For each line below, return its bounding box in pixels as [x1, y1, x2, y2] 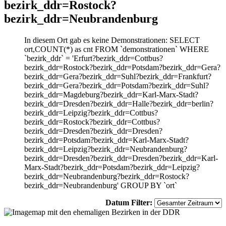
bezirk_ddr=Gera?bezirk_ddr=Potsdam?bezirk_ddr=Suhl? [24, 81, 209, 90]
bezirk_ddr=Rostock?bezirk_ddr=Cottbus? [24, 118, 160, 127]
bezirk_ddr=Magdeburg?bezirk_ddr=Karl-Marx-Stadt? [24, 90, 198, 99]
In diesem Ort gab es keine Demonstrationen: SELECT [24, 36, 200, 45]
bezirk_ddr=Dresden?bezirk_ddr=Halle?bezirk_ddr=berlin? [24, 99, 213, 108]
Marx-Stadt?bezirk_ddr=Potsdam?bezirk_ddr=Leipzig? [24, 163, 200, 172]
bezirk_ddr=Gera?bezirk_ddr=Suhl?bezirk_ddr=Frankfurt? [24, 72, 211, 81]
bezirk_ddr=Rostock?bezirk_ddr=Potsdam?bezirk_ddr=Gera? [24, 63, 220, 72]
